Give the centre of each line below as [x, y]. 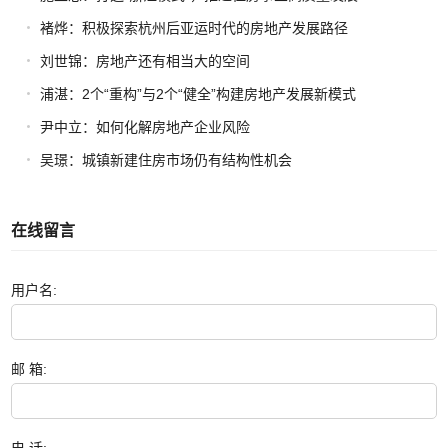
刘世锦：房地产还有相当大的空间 [144, 61]
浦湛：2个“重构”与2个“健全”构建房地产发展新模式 [197, 94]
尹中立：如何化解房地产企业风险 [144, 127]
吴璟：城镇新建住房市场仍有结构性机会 [165, 160]
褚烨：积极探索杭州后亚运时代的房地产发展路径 [193, 28]
